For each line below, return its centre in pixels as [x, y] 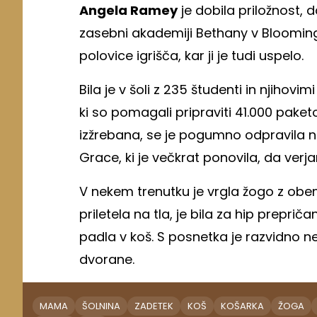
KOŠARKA [242, 306]
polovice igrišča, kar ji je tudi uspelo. [191, 55]
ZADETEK [154, 306]
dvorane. [107, 259]
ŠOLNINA [101, 306]
